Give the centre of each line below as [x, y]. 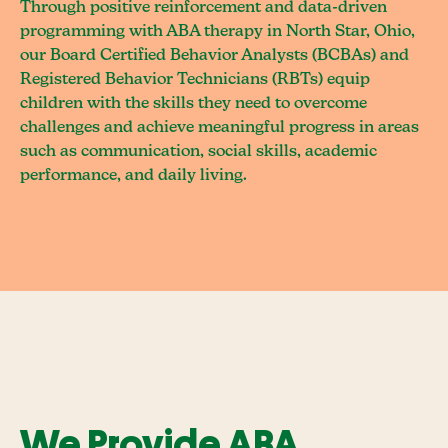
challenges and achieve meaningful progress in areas [219, 128]
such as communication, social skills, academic [198, 152]
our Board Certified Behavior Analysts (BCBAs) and [214, 56]
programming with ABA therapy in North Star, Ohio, [217, 32]
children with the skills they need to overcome [193, 104]
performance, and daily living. [133, 176]
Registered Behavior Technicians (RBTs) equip [195, 80]
